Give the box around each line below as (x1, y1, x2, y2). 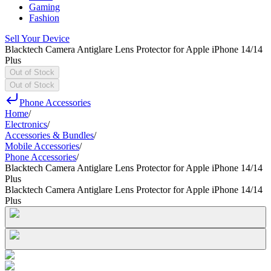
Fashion (29, 13, 59, 23)
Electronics (5, 119, 47, 129)
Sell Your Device (5, 33, 70, 44)
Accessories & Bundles (5, 130, 94, 140)
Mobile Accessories (5, 141, 79, 151)
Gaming (29, 2, 60, 12)
